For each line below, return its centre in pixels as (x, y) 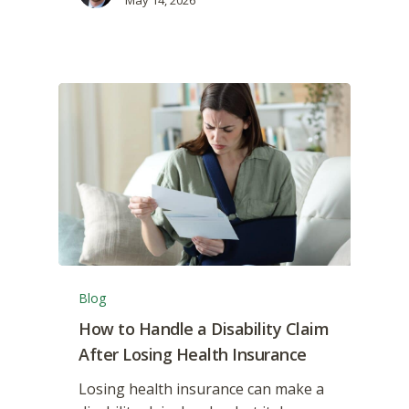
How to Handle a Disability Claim (204, 328)
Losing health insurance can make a (202, 388)
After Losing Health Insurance (193, 354)
